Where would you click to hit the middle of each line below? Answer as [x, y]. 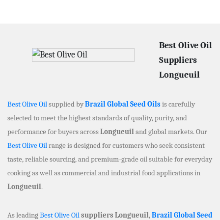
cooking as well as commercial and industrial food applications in [104, 173]
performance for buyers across [54, 131]
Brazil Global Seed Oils [123, 104]
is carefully [178, 104]
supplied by [66, 104]
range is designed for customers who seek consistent [126, 145]
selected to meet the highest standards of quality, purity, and [97, 118]
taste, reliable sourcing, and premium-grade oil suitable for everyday [110, 159]
